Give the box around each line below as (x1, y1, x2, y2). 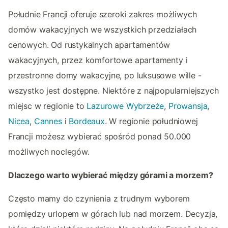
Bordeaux (69, 116, 105, 126)
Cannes (34, 116, 62, 126)
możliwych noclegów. (8, 146, 90, 157)
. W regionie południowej (104, 116, 198, 126)
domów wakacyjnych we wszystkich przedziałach (8, 24, 197, 35)
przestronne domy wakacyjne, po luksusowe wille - (8, 70, 202, 80)
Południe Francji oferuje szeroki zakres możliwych (8, 9, 197, 19)
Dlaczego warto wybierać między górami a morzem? (8, 169, 213, 180)
